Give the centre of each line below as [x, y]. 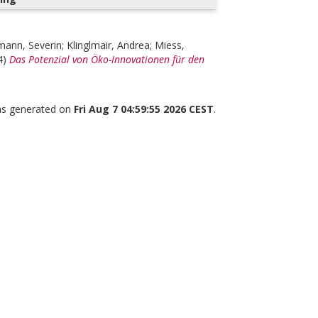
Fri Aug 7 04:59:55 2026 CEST [143, 109]
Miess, [170, 45]
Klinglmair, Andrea [108, 45]
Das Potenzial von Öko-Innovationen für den [107, 59]
